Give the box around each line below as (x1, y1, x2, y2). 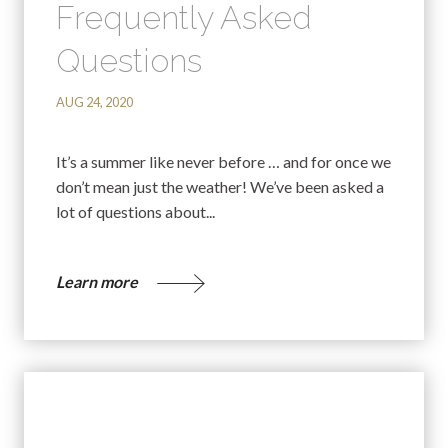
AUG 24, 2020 (56, 94, 133, 111)
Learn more (56, 271, 141, 291)
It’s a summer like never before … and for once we (56, 151, 391, 171)
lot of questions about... (56, 201, 215, 221)
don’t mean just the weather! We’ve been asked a (56, 176, 384, 196)
